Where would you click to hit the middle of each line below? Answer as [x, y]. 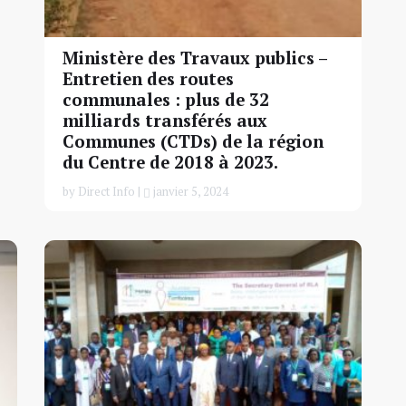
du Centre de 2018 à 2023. [170, 162]
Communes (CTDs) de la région [193, 141]
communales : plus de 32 [166, 99]
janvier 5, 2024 [189, 191]
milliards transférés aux [165, 120]
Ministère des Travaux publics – [195, 58]
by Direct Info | [103, 191]
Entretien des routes [148, 78]
